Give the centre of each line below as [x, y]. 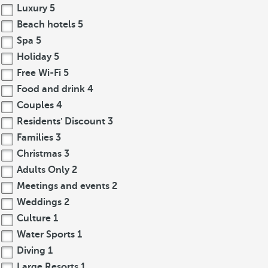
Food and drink [51, 89]
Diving [31, 251]
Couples [35, 105]
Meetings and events [63, 186]
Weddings [39, 202]
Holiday [34, 57]
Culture [34, 218]
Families [35, 138]
